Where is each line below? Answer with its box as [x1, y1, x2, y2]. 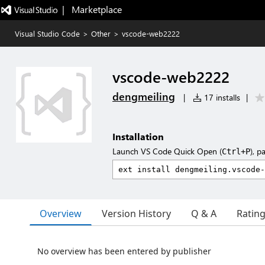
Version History [102, 207, 171, 220]
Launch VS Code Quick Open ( [112, 146, 222, 157]
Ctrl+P [222, 147, 250, 156]
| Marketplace [62, 3, 122, 15]
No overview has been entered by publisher [37, 245, 211, 257]
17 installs [202, 92, 240, 103]
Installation [112, 130, 164, 143]
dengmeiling [112, 89, 175, 104]
